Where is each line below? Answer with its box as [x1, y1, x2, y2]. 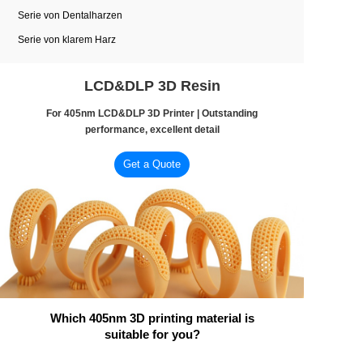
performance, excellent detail [84, 123, 220, 135]
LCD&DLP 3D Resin [83, 77, 220, 94]
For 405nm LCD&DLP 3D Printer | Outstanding [46, 107, 258, 119]
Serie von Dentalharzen [18, 10, 122, 21]
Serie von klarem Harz [18, 34, 116, 45]
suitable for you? [104, 327, 200, 341]
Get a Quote [123, 157, 181, 170]
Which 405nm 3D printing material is [49, 310, 254, 325]
